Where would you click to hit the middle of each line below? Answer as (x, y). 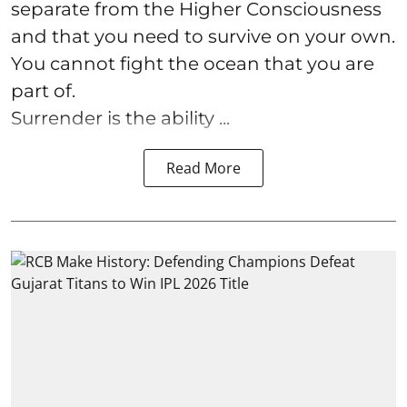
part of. (43, 90)
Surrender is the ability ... (120, 118)
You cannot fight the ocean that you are (193, 63)
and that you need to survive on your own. (203, 36)
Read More (203, 168)
